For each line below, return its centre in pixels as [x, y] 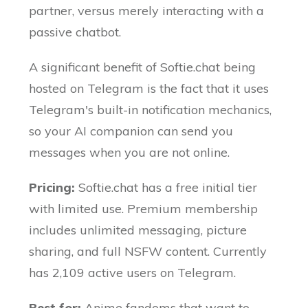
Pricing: [54, 188]
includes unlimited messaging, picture [138, 230]
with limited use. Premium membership [144, 209]
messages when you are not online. [130, 153]
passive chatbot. [75, 32]
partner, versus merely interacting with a [147, 11]
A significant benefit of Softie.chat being [143, 67]
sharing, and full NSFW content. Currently [148, 252]
